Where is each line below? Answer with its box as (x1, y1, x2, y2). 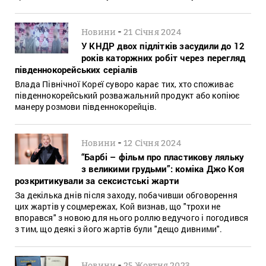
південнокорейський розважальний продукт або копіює (15, 89, 240, 101)
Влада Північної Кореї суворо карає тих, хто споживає (15, 78, 234, 90)
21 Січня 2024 (123, 26, 182, 37)
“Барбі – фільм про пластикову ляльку (81, 150, 245, 163)
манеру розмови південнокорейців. (15, 100, 157, 112)
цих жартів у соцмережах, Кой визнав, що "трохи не (15, 200, 221, 212)
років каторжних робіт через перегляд (81, 51, 246, 64)
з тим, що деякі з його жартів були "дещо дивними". (15, 223, 223, 235)
